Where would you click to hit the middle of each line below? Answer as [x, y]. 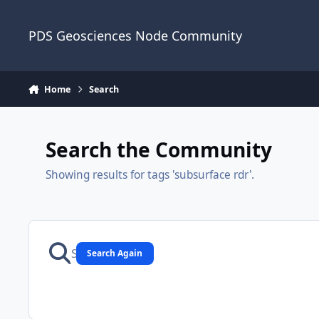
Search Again [115, 253]
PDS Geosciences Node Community [135, 36]
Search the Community [158, 149]
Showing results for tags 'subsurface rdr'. [150, 175]
